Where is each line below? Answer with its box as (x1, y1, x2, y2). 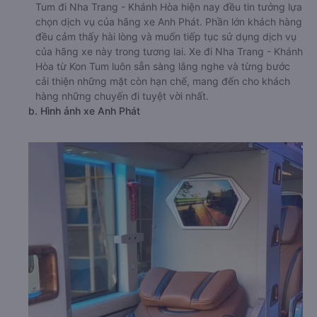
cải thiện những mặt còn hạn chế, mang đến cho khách (35, 74, 290, 87)
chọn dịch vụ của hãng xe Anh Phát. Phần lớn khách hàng (35, 15, 302, 28)
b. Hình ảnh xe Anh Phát (28, 104, 140, 117)
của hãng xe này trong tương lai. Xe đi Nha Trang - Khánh (35, 45, 303, 57)
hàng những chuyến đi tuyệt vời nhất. (35, 89, 209, 102)
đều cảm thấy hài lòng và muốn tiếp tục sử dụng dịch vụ (35, 30, 296, 42)
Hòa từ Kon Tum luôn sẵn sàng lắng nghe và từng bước (35, 59, 290, 72)
